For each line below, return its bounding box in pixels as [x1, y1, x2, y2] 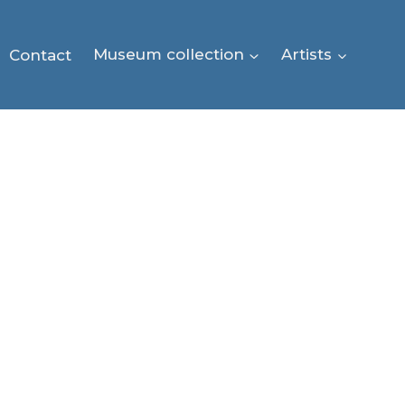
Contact [8, 45, 71, 64]
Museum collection [92, 45, 244, 64]
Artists [281, 45, 333, 64]
